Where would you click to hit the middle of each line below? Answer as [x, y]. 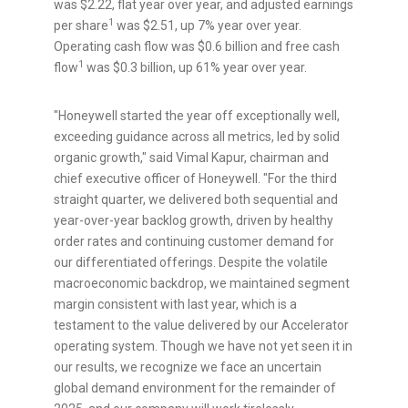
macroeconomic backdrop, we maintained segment [202, 284]
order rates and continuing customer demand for [194, 242]
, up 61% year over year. [240, 68]
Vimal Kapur [210, 158]
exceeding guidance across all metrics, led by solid [197, 137]
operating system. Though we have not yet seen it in [203, 347]
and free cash [299, 47]
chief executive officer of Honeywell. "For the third [195, 179]
